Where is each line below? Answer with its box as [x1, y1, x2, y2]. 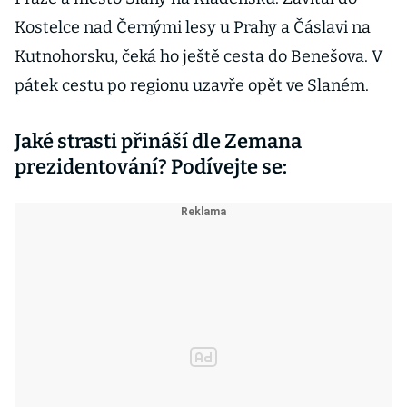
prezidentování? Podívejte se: [15, 154, 287, 179]
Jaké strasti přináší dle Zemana [15, 129, 302, 154]
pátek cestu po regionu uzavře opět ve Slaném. [15, 75, 369, 95]
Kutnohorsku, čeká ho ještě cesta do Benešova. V [15, 46, 382, 66]
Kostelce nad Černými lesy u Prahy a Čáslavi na [15, 17, 371, 37]
